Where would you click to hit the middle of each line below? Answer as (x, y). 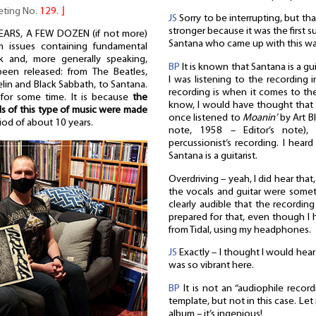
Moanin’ (260, 118)
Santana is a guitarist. (213, 156)
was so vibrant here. (211, 266)
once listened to (206, 118)
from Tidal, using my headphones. (240, 230)
